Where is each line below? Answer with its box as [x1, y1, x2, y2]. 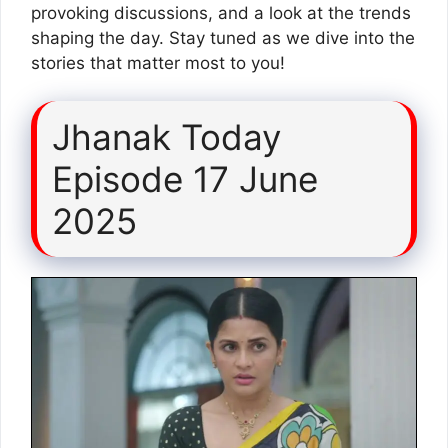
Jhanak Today [52, 116, 281, 158]
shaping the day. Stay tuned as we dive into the [31, 27, 415, 48]
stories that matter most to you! [31, 52, 285, 73]
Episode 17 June [52, 158, 318, 200]
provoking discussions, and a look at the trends [31, 2, 411, 23]
